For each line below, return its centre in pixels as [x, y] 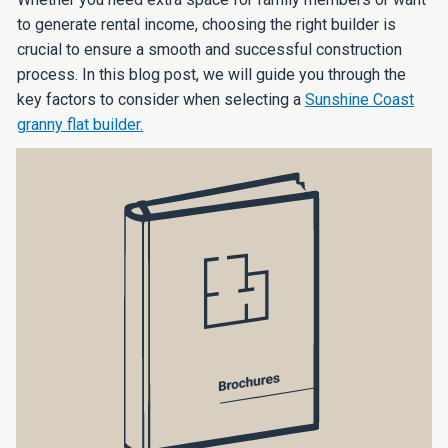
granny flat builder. [80, 124]
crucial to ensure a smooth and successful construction [209, 49]
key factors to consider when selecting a [161, 99]
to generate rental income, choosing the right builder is [206, 24]
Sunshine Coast [359, 99]
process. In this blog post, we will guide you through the [211, 74]
